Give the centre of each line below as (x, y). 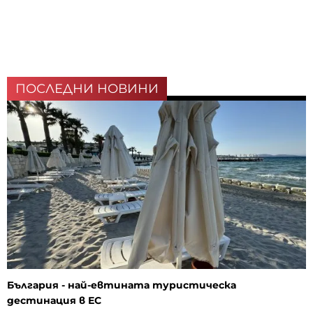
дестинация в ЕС (54, 301)
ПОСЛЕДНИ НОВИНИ (87, 89)
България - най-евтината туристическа (122, 285)
